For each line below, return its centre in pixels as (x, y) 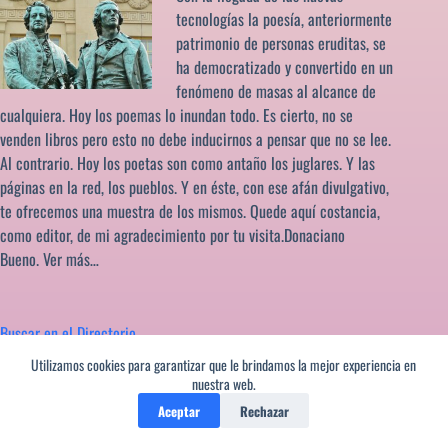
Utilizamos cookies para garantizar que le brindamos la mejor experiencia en (224, 364)
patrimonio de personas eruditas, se (281, 42)
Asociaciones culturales (77, 399)
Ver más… (71, 258)
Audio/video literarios (72, 426)
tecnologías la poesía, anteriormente (284, 18)
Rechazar (265, 410)
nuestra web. (223, 383)
